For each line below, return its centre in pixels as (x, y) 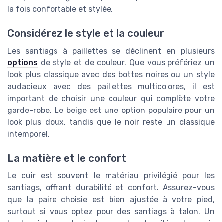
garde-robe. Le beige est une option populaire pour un (111, 110)
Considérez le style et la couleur (86, 33)
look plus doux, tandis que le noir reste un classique (111, 122)
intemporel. (28, 134)
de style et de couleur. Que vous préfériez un (126, 62)
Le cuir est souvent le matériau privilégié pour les (111, 176)
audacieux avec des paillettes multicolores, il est (111, 86)
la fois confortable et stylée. (60, 9)
